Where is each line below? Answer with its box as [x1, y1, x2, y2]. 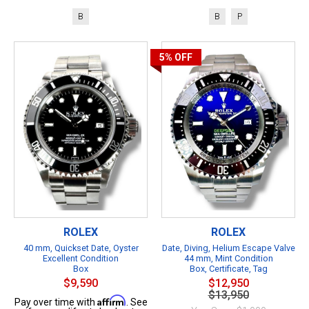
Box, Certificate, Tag [189, 263, 268, 274]
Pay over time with [14, 296, 97, 308]
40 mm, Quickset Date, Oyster [23, 242, 139, 253]
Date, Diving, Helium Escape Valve [161, 242, 295, 253]
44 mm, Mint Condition [183, 252, 273, 263]
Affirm [97, 294, 126, 306]
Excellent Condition [43, 252, 119, 263]
